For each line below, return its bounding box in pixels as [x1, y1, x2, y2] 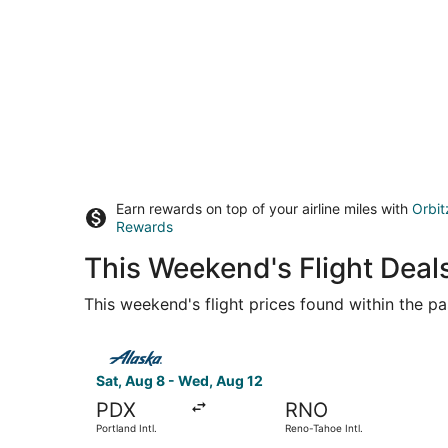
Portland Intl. [96, 421, 157, 434]
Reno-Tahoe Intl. [284, 421, 364, 434]
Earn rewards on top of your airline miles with [116, 199, 412, 217]
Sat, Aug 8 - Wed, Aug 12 [96, 371, 263, 389]
